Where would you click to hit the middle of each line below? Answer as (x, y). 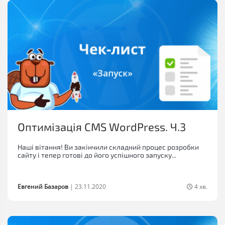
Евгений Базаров (43, 187)
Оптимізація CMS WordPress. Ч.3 (102, 127)
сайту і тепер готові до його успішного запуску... (97, 155)
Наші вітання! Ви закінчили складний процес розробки (108, 147)
